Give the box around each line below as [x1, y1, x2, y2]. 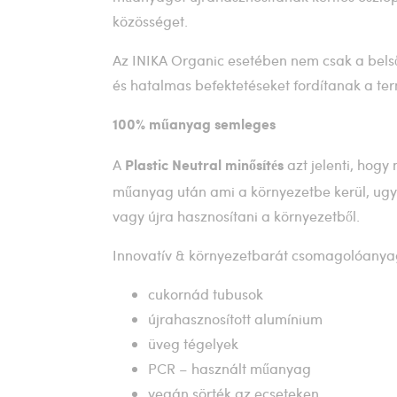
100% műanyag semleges [113, 118, 276, 133]
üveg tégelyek [148, 334, 238, 353]
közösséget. [113, 12, 188, 30]
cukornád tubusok [148, 284, 263, 303]
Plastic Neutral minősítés [125, 159, 284, 174]
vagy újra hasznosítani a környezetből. [113, 206, 360, 225]
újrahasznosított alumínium [148, 309, 323, 328]
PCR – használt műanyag [148, 359, 311, 378]
